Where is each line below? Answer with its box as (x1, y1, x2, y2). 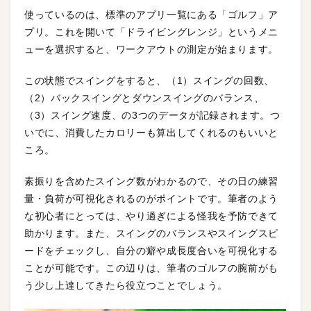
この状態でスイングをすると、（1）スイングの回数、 (24, 75, 274, 86)
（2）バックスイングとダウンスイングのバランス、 (24, 92, 264, 103)
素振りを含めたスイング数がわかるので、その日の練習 (24, 176, 279, 187)
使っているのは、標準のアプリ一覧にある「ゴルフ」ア (24, 9, 278, 20)
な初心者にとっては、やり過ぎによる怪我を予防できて (24, 210, 278, 221)
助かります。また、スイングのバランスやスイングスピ (24, 228, 279, 239)
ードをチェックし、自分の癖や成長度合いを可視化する (24, 245, 279, 256)
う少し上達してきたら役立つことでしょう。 (24, 280, 228, 291)
